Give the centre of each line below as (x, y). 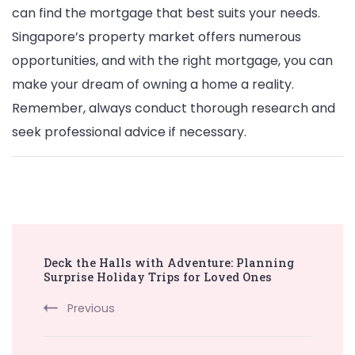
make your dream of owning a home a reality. (153, 85)
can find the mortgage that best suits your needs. (166, 13)
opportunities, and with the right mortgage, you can (172, 61)
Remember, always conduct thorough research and (174, 109)
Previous (91, 309)
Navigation (72, 278)
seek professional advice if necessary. (129, 132)
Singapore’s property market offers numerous (157, 37)
